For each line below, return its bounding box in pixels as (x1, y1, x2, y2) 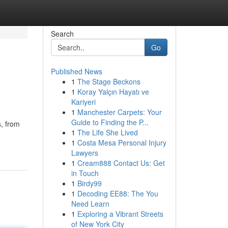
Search (50, 28, 74, 39)
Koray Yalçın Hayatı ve (77, 87, 149, 97)
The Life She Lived (77, 127, 138, 137)
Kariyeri (71, 97, 96, 107)
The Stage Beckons (77, 76, 140, 87)
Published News (50, 66, 102, 76)
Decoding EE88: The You (77, 188, 158, 198)
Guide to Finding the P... (71, 117, 149, 127)
